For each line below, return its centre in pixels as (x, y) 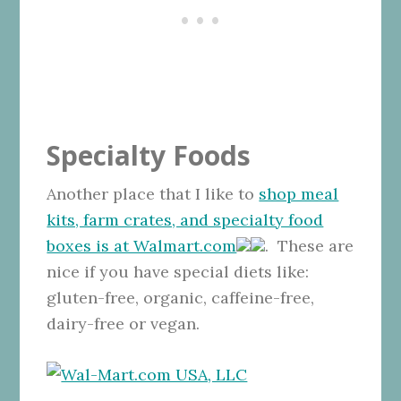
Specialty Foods (149, 155)
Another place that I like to (153, 193)
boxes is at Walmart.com (142, 245)
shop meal (299, 193)
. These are (310, 245)
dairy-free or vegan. (124, 323)
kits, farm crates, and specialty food (185, 219)
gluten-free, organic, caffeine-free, (181, 297)
